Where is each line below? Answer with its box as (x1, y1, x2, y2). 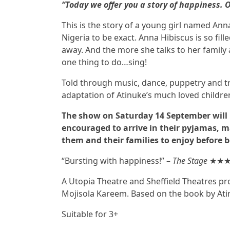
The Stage (172, 155, 207, 166)
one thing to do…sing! (62, 56, 147, 68)
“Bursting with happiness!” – (62, 155, 172, 166)
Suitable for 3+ (62, 208, 118, 220)
